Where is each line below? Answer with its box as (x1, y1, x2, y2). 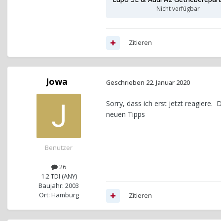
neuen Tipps (106, 110, 149, 119)
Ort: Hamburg (38, 190, 79, 200)
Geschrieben (106, 77, 146, 87)
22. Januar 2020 (146, 77, 190, 87)
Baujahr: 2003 (38, 181, 79, 190)
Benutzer (45, 143, 73, 152)
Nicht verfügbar (156, 4, 200, 13)
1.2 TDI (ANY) (40, 172, 77, 181)
